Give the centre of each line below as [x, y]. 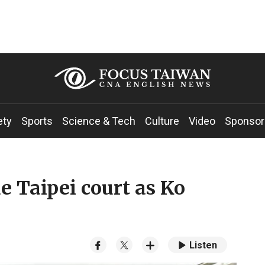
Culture [162, 121]
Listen [203, 245]
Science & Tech [99, 121]
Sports [37, 121]
